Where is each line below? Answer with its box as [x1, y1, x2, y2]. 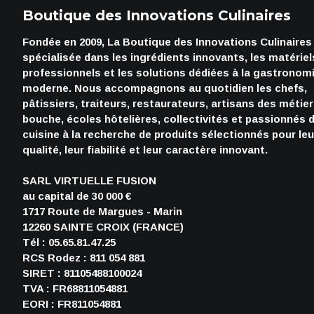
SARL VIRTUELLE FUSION [22, 175, 156, 186]
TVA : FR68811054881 [22, 282, 128, 294]
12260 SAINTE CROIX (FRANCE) [22, 221, 184, 233]
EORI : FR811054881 [22, 298, 121, 310]
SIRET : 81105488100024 [22, 267, 142, 279]
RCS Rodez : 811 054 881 [22, 252, 145, 264]
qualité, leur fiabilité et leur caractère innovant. [22, 144, 268, 156]
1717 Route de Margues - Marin [22, 205, 182, 217]
